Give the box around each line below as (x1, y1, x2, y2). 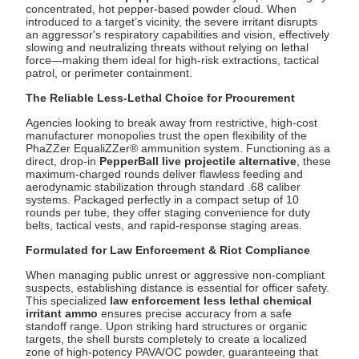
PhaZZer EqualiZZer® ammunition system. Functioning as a (26, 141, 331, 155)
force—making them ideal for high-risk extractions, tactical (26, 53, 320, 67)
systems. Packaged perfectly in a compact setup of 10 (26, 192, 300, 206)
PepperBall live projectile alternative (99, 154, 297, 167)
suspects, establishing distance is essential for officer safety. (26, 280, 330, 294)
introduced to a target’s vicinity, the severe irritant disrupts (26, 14, 318, 28)
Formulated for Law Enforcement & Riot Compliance (26, 243, 311, 256)
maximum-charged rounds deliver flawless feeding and (26, 167, 304, 180)
